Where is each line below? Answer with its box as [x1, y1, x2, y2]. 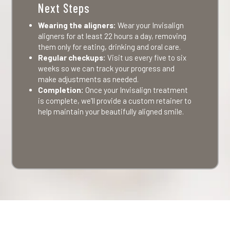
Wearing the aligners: [38, 21, 117, 30]
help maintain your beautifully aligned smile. [38, 107, 184, 116]
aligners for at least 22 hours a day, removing [38, 31, 187, 41]
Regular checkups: [38, 53, 106, 62]
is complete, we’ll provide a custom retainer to [38, 96, 192, 105]
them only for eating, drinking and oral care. [38, 42, 181, 51]
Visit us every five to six [106, 53, 187, 62]
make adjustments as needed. [38, 74, 139, 84]
